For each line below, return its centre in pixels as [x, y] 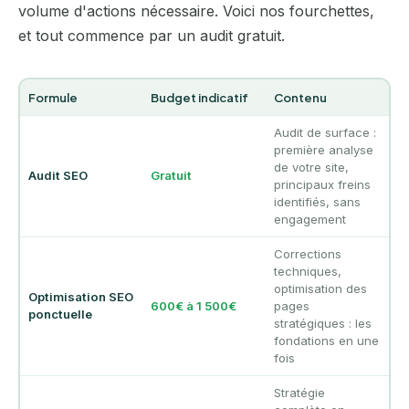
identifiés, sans [317, 202]
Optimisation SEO [80, 297]
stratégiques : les [322, 324]
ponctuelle [60, 315]
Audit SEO [58, 176]
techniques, [307, 272]
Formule [52, 98]
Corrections [307, 254]
